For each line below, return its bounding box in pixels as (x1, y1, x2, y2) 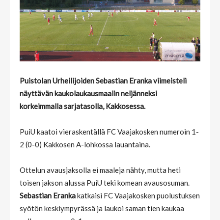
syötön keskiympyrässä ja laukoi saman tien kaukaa (20, 203, 184, 213)
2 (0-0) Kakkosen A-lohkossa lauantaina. (20, 139, 150, 149)
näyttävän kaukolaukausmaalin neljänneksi (20, 88, 157, 98)
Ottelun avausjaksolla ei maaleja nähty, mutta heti (20, 165, 181, 174)
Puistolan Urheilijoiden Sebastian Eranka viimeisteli (20, 76, 187, 85)
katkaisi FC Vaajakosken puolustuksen (77, 191, 200, 200)
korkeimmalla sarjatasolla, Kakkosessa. (20, 101, 145, 110)
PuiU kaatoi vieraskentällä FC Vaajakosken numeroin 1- (20, 127, 199, 136)
